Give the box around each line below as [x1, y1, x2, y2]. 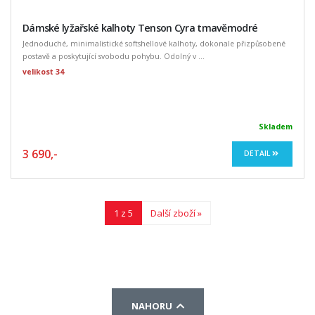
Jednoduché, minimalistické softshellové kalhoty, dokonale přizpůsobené [22, 38, 285, 49]
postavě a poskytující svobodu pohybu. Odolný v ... [22, 51, 205, 61]
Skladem [259, 121, 292, 131]
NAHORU [131, 299, 176, 312]
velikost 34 [22, 66, 64, 77]
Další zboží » [150, 206, 202, 219]
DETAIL [244, 148, 272, 159]
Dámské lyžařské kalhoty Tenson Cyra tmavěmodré [22, 20, 258, 34]
